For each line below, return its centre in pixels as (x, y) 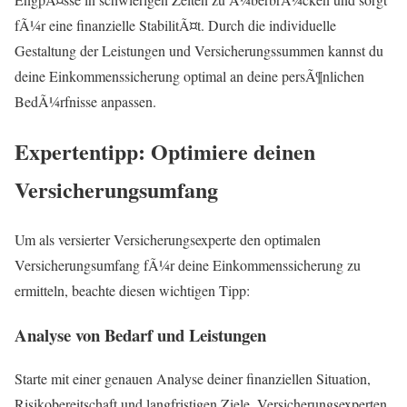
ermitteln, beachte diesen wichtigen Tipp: (132, 290)
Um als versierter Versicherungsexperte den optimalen (168, 239)
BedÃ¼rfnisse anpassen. (85, 102)
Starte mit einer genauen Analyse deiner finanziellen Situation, (193, 379)
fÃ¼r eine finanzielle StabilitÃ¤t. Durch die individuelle (175, 25)
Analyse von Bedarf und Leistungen (140, 334)
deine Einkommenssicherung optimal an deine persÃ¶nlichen (189, 76)
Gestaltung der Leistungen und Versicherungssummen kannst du (199, 51)
